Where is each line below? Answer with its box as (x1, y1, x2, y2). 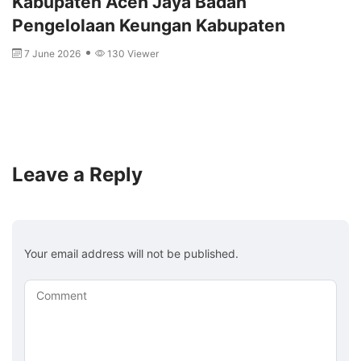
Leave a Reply (12, 162, 143, 186)
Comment (36, 288, 87, 302)
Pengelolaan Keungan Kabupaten (12, 15, 285, 35)
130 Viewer (107, 47, 159, 60)
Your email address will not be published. (24, 246, 239, 260)
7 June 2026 (24, 47, 83, 60)
